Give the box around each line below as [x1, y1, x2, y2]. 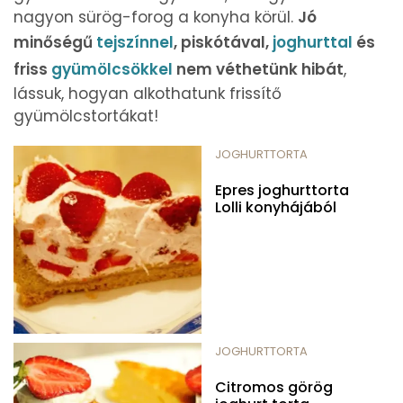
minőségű [13, 31, 96, 53]
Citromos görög [215, 376, 333, 398]
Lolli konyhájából [215, 196, 336, 218]
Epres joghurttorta [215, 179, 349, 201]
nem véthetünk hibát [176, 58, 344, 80]
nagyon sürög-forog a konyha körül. [13, 5, 298, 28]
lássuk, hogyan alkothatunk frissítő [13, 82, 282, 104]
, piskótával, [174, 31, 273, 53]
